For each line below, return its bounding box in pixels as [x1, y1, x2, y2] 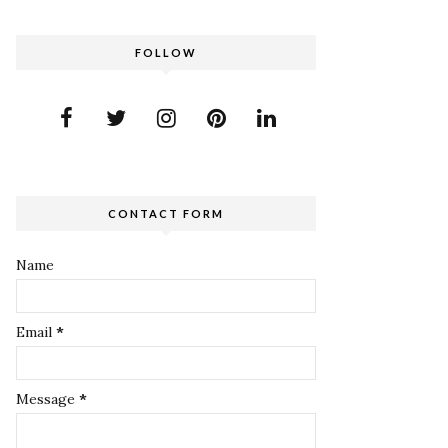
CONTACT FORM [108, 207, 224, 220]
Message [16, 390, 79, 408]
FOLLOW [135, 46, 197, 59]
